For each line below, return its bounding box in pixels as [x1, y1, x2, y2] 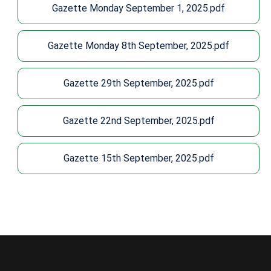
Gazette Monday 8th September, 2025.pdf [48, 40, 229, 51]
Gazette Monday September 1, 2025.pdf [52, 2, 225, 14]
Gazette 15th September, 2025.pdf [63, 152, 214, 164]
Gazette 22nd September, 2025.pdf [62, 115, 215, 126]
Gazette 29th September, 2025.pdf [63, 77, 214, 89]
